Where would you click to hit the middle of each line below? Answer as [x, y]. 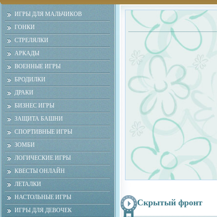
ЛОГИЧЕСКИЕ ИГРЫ [43, 158]
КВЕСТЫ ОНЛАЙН [40, 171]
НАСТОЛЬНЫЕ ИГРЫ [43, 197]
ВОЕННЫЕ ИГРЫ [38, 66]
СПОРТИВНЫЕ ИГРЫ [43, 132]
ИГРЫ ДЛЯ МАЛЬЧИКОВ [48, 14]
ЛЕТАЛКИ [28, 184]
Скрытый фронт [170, 202]
